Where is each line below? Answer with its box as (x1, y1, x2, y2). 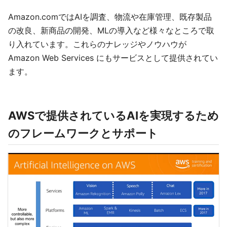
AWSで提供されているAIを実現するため (8, 108, 219, 122)
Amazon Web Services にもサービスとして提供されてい (8, 52, 218, 63)
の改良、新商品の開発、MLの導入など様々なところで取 (8, 25, 214, 35)
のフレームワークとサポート (8, 126, 158, 140)
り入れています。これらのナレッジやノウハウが (8, 39, 186, 49)
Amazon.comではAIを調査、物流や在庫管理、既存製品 (8, 11, 212, 22)
